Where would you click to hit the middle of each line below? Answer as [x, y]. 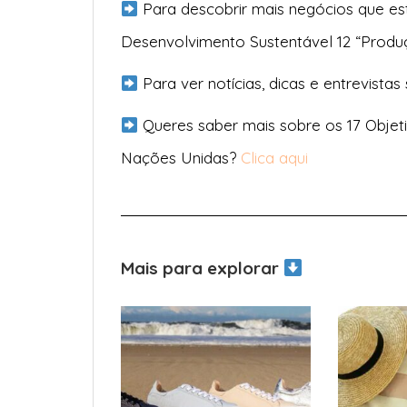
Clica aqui [274, 158]
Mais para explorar [202, 268]
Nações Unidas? [181, 158]
